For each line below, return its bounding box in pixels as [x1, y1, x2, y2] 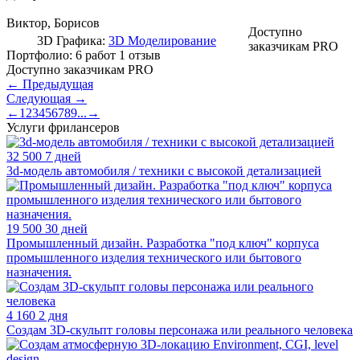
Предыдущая [19, 76, 93, 91]
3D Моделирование [108, 33, 216, 47]
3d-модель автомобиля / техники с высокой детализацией [6, 163, 321, 178]
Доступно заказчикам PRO [6, 62, 153, 76]
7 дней [45, 149, 81, 163]
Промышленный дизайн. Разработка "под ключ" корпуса [6, 235, 319, 250]
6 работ [76, 47, 116, 62]
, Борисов [47, 15, 100, 30]
